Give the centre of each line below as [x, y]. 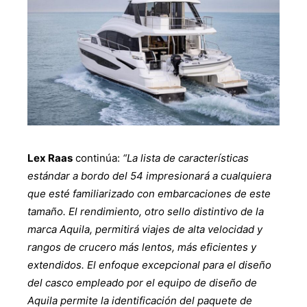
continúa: [96, 158]
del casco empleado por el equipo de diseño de [142, 283]
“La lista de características [184, 158]
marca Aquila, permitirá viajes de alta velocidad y [145, 230]
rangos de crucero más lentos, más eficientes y [142, 247]
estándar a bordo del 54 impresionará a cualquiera [149, 176]
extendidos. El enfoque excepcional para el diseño [149, 265]
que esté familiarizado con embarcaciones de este [149, 194]
